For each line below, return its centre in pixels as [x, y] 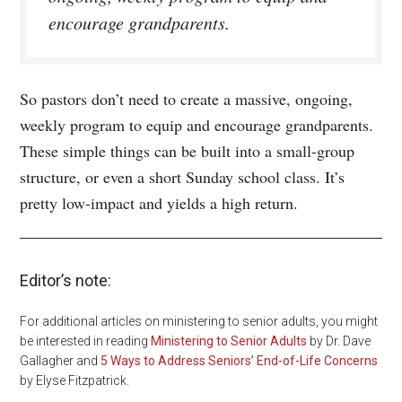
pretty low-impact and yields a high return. [159, 202]
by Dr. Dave [339, 341]
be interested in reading [86, 341]
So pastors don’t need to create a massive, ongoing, [187, 98]
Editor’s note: [66, 280]
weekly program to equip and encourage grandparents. [197, 124]
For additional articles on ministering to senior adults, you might [199, 321]
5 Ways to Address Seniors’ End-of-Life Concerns [240, 360]
